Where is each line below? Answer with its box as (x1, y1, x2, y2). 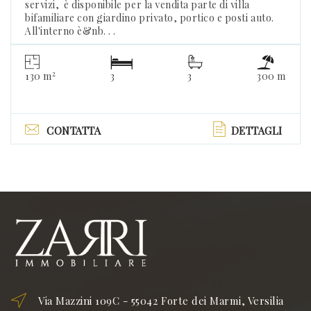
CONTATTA (47, 123, 101, 137)
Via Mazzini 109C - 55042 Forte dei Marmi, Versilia (38, 293, 284, 308)
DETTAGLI (230, 123, 283, 137)
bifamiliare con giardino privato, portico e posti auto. (25, 10, 274, 24)
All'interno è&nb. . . (25, 24, 116, 37)
